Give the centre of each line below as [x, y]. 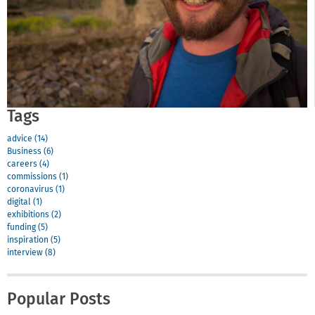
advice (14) [27, 140]
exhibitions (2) [34, 216]
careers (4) [28, 165]
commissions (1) [38, 178]
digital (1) [25, 203]
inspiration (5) [34, 241]
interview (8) [31, 253]
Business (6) [30, 152]
